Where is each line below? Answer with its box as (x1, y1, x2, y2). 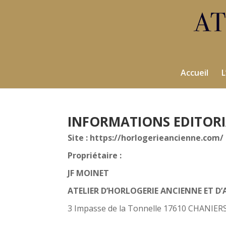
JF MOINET (68, 167, 109, 179)
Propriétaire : (68, 149, 122, 161)
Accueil (180, 67, 208, 78)
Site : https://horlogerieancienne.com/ (68, 132, 224, 143)
